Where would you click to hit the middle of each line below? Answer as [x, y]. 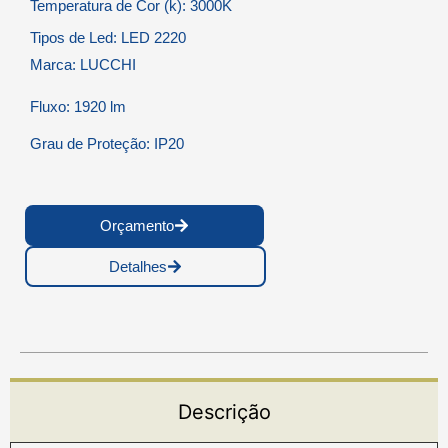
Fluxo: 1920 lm [78, 106]
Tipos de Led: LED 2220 [108, 37]
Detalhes [138, 266]
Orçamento [137, 225]
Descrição [224, 411]
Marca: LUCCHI [83, 64]
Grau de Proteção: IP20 [107, 143]
